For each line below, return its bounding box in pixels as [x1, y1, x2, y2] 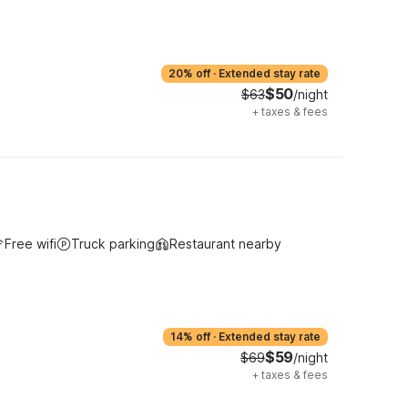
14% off [170, 330, 210, 343]
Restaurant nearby [169, 236, 281, 251]
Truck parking [71, 236, 155, 251]
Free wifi [5, 236, 56, 251]
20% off [168, 66, 210, 80]
